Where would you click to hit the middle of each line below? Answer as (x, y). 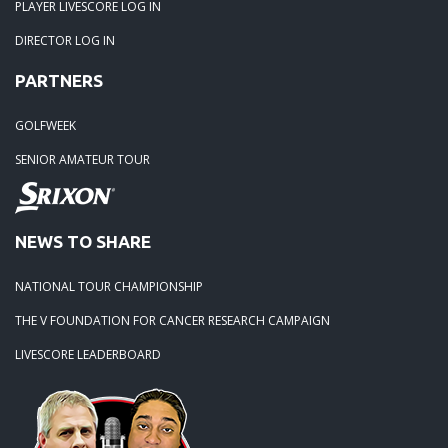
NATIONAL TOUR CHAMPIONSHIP (109, 286)
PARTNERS (59, 80)
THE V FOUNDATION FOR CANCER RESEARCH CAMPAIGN (172, 320)
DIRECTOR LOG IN (65, 40)
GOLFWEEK (45, 125)
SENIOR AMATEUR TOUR (82, 159)
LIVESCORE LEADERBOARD (88, 354)
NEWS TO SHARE (83, 241)
